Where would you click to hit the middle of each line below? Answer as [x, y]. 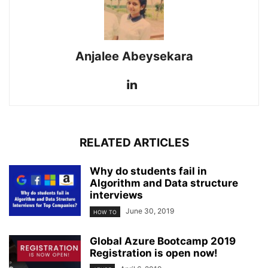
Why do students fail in [148, 171]
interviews [116, 195]
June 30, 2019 [150, 211]
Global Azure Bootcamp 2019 [163, 241]
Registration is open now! [154, 253]
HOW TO [105, 212]
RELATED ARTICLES [134, 143]
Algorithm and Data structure [164, 183]
